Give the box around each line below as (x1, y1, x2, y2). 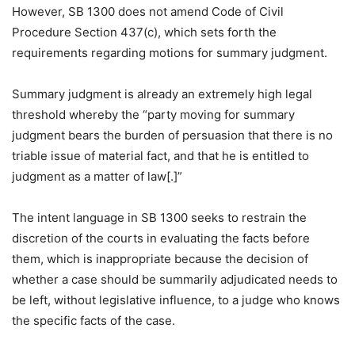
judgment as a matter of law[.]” (12, 169, 182, 184)
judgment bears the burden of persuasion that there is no (12, 128, 333, 143)
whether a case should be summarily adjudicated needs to (12, 272, 338, 287)
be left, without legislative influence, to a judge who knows (12, 292, 340, 307)
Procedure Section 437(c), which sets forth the (12, 25, 277, 40)
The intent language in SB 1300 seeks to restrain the (12, 210, 307, 225)
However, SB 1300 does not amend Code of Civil (12, 4, 284, 19)
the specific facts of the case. (12, 313, 175, 328)
